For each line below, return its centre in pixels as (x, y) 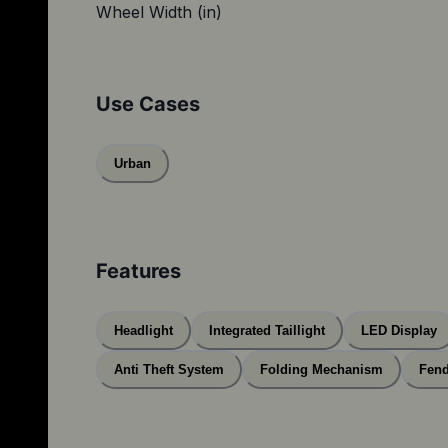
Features (138, 270)
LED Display (399, 330)
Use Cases (148, 103)
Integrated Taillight (267, 330)
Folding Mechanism (321, 369)
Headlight (143, 330)
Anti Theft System (169, 369)
